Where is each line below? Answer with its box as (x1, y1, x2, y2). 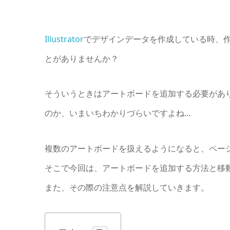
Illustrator (45, 33, 84, 45)
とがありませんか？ (45, 53, 119, 65)
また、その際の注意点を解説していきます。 (45, 181, 209, 193)
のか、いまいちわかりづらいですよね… (45, 107, 191, 119)
